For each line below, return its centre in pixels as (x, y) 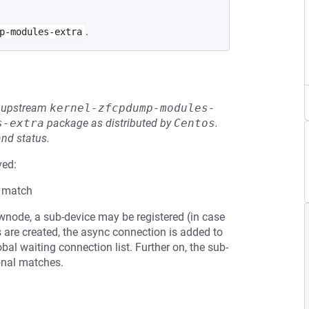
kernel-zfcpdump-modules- (132, 108)
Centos (195, 123)
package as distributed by (109, 123)
